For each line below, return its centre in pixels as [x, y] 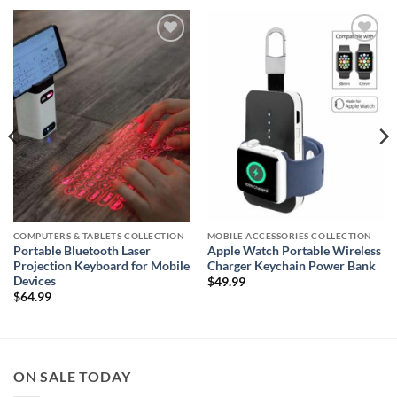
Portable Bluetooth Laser [82, 250]
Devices [34, 280]
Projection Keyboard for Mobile [101, 265]
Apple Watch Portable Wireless [294, 250]
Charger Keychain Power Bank [291, 265]
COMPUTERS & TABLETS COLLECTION [99, 236]
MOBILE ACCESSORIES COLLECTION [289, 236]
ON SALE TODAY [72, 376]
